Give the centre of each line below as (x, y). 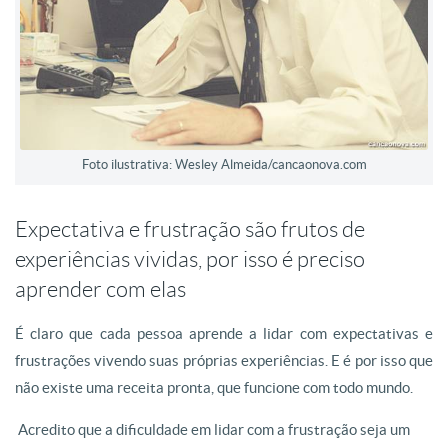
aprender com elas (100, 289)
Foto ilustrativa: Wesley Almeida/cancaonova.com (224, 164)
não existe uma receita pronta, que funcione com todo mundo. (214, 387)
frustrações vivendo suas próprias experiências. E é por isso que (224, 360)
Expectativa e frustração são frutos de (190, 229)
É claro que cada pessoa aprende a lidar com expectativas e (224, 333)
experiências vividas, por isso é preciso (190, 259)
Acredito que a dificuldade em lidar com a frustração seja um (212, 429)
